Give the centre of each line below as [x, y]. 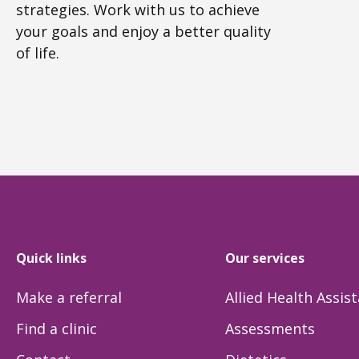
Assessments [270, 328]
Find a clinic [56, 328]
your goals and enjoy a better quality [143, 32]
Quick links [51, 258]
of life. [38, 53]
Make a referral [69, 297]
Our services [264, 258]
